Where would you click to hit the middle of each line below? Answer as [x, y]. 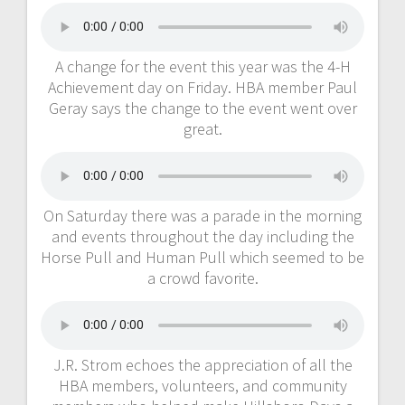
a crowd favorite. [202, 278]
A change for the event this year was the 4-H [202, 66]
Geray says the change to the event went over [202, 108]
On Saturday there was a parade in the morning [202, 215]
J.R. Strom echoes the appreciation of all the [202, 364]
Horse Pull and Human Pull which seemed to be [202, 257]
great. [202, 128]
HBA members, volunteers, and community [202, 385]
